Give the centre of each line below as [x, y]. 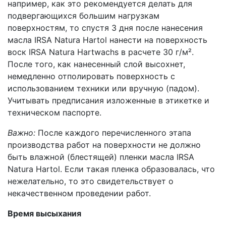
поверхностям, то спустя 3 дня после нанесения [105, 27]
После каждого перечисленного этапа [113, 132]
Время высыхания [44, 213]
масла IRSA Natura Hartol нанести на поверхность [107, 40]
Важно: [21, 132]
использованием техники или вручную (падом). [103, 88]
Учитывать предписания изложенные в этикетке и [108, 100]
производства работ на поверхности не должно [104, 145]
